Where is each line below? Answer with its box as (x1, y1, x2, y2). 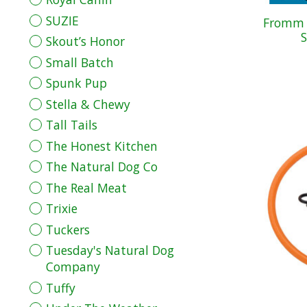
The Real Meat (45, 179, 127, 196)
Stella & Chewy (45, 95, 130, 112)
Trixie (45, 200, 77, 217)
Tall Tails (45, 116, 97, 134)
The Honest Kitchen (45, 137, 158, 154)
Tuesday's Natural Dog (45, 242, 174, 259)
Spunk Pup (45, 75, 107, 92)
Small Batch (45, 53, 114, 71)
